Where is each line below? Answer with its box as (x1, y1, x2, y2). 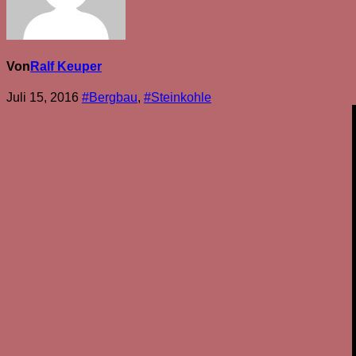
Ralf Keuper (30, 60, 102, 74)
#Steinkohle (144, 91, 211, 105)
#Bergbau (82, 91, 137, 105)
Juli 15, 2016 (6, 91, 82, 105)
